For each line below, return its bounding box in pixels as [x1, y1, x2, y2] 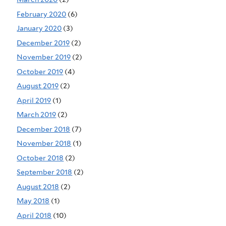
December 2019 [17, 38, 70, 47]
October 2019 [17, 67, 64, 76]
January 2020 [17, 24, 62, 33]
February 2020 [17, 10, 67, 18]
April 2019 [17, 96, 51, 104]
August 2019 [17, 82, 59, 90]
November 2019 [17, 53, 71, 62]
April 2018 [17, 211, 52, 219]
